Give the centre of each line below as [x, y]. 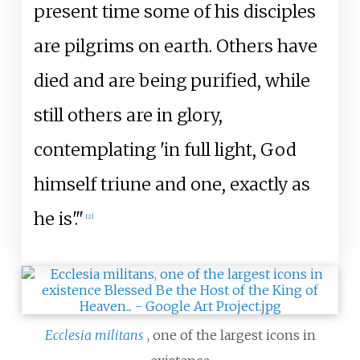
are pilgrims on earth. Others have [175, 46]
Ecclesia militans [94, 335]
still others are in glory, [128, 115]
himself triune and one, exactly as [172, 184]
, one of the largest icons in [231, 335]
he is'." [58, 219]
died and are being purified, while [172, 80]
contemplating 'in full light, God [165, 149]
